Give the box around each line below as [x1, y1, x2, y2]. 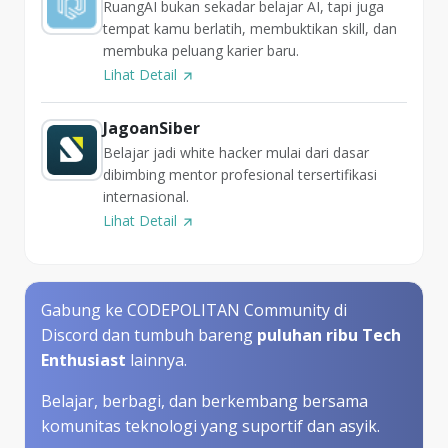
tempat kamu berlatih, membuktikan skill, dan [103, 19, 397, 39]
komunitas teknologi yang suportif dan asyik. [41, 415, 380, 438]
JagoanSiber [103, 117, 200, 140]
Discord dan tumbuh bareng [41, 324, 257, 347]
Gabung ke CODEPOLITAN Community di [41, 299, 347, 322]
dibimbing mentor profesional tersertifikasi [103, 165, 377, 185]
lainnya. [126, 349, 187, 372]
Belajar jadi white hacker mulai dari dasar [103, 143, 369, 163]
